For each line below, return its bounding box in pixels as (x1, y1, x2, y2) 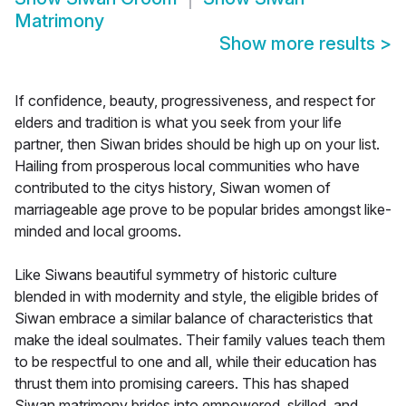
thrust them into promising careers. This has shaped (14, 374, 349, 393)
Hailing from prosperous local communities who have (14, 157, 360, 176)
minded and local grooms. (14, 222, 181, 241)
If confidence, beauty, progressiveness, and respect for (14, 92, 375, 111)
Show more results (219, 33, 380, 55)
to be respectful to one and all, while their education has (14, 353, 377, 372)
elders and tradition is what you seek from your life (14, 113, 342, 132)
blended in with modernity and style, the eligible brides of (14, 287, 379, 306)
